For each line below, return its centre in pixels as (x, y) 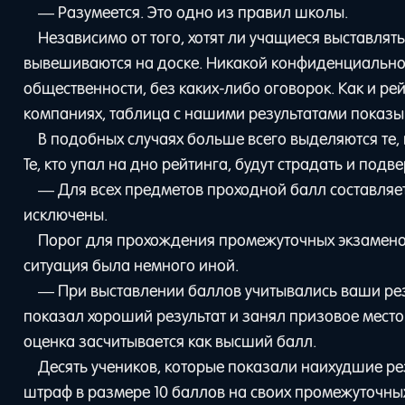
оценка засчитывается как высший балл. (170, 341)
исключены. (66, 215)
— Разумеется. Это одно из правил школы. (193, 12)
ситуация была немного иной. (132, 265)
